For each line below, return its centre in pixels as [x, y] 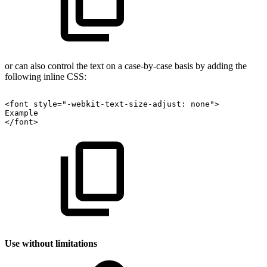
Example [21, 113]
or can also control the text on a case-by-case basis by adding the [126, 66]
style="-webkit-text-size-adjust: [110, 104]
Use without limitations [51, 243]
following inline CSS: [46, 76]
